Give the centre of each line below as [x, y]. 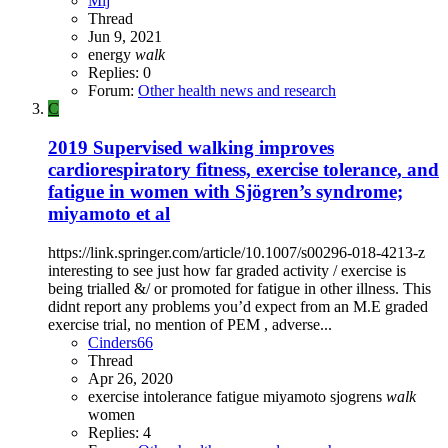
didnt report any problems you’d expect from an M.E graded [238, 306]
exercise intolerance [152, 396]
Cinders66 [120, 342]
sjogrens [358, 396]
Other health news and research [237, 91]
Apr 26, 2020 [130, 378]
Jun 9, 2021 [125, 37]
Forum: [113, 91]
